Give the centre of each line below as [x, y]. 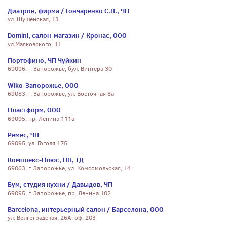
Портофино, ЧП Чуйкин [44, 60]
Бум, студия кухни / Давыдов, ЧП [60, 184]
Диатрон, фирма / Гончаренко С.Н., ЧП [68, 11]
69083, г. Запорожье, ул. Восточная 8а [61, 94]
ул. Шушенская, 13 [33, 19]
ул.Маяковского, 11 [34, 44]
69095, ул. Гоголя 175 [37, 143]
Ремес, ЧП [23, 135]
